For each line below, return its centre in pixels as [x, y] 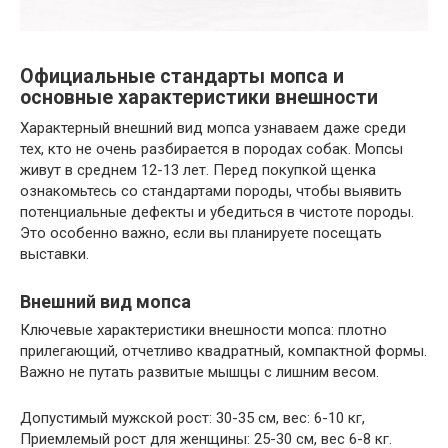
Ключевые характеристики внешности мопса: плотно [203, 329]
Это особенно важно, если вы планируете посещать [201, 232]
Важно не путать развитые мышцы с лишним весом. [199, 371]
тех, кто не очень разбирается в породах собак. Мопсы [211, 148]
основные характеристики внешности [199, 97]
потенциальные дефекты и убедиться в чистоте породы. [217, 211]
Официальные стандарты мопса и [182, 76]
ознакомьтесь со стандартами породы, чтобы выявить [211, 190]
